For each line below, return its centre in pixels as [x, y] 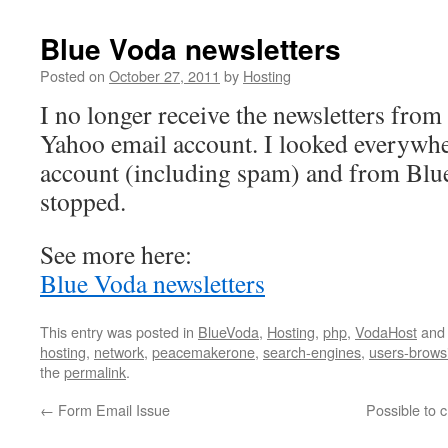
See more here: [116, 254]
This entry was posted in [119, 331]
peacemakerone [203, 351]
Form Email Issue [112, 409]
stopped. [83, 201]
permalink [95, 371]
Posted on [72, 75]
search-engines [312, 351]
